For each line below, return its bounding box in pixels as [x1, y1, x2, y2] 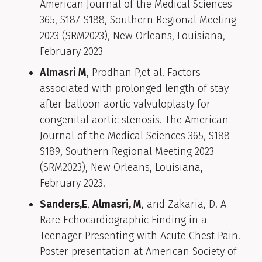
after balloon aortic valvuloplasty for [40, 98, 211, 111]
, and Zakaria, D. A [142, 198, 226, 211]
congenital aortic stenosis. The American [40, 113, 229, 127]
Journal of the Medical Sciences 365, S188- [40, 129, 234, 143]
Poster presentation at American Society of [40, 245, 237, 258]
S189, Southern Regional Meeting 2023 [40, 145, 214, 158]
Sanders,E [40, 198, 87, 211]
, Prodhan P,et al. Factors [87, 66, 201, 80]
